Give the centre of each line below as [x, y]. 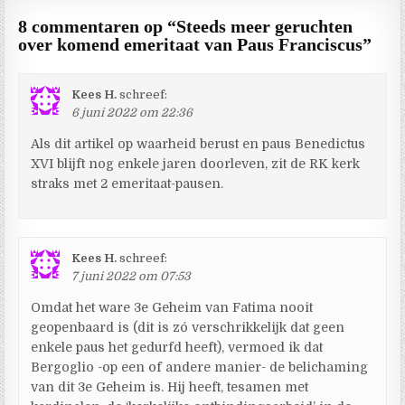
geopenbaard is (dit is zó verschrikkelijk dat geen [188, 327]
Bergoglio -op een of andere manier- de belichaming [200, 367]
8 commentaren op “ [98, 26]
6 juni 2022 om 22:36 [132, 112]
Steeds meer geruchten [265, 26]
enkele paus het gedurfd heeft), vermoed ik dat [177, 347]
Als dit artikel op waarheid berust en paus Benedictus [198, 143]
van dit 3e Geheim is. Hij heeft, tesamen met [170, 386]
